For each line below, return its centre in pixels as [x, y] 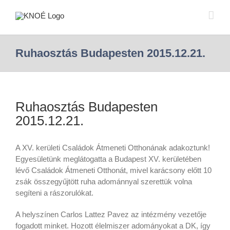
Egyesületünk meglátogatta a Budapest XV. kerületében [108, 159]
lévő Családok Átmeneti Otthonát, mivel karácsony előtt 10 [113, 170]
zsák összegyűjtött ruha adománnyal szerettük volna [104, 181]
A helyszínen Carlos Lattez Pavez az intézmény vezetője [111, 214]
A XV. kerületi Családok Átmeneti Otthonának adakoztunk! [113, 148]
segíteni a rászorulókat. [54, 193]
